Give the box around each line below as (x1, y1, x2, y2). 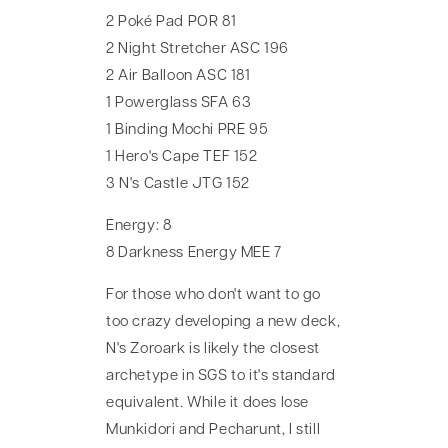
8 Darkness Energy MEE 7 (106, 246, 282, 262)
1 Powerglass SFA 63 (106, 96, 252, 112)
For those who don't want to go (106, 288, 322, 304)
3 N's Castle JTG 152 (106, 177, 250, 193)
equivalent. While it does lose (106, 396, 310, 412)
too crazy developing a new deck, (106, 315, 341, 331)
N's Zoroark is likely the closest (106, 342, 320, 358)
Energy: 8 (106, 219, 172, 235)
